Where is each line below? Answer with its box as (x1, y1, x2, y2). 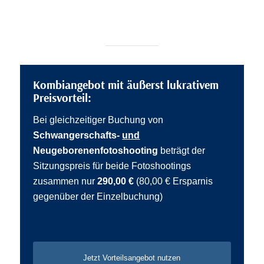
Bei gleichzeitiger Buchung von (33, 114, 164, 125)
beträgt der (160, 145, 206, 156)
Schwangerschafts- (33, 130, 123, 140)
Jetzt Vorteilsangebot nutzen (83, 253, 181, 263)
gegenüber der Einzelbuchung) (33, 191, 163, 202)
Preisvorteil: (33, 90, 92, 105)
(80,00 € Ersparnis (136, 176, 213, 186)
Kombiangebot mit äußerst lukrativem (33, 77, 219, 92)
